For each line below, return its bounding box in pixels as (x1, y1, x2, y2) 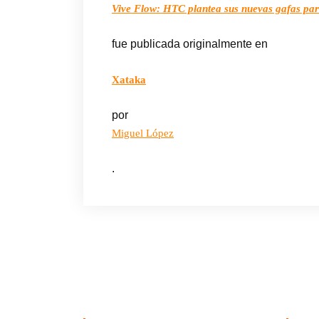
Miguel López (112, 127, 174, 140)
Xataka (112, 74, 146, 86)
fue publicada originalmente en (112, 38, 268, 51)
